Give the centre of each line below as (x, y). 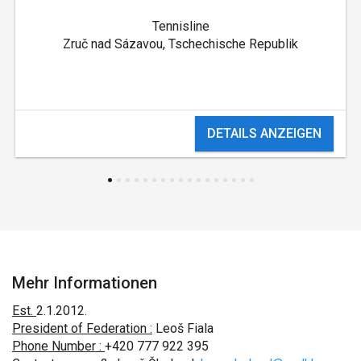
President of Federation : (82, 328)
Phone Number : (58, 346)
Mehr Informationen (85, 282)
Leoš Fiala (183, 328)
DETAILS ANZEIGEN (265, 134)
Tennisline (180, 27)
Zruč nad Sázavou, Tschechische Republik (180, 44)
